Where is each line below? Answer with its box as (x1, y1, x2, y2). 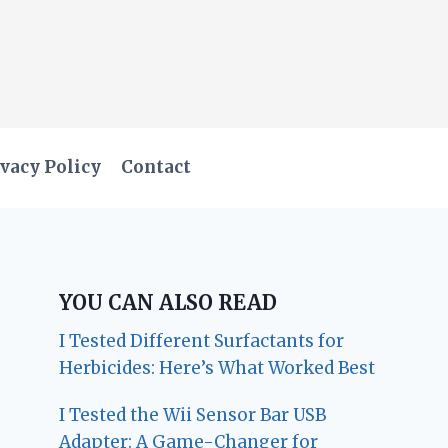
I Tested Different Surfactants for (59, 329, 345, 352)
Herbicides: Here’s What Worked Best (59, 356, 376, 379)
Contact (121, 156, 192, 179)
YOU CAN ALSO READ (59, 289, 278, 315)
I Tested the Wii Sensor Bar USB (59, 403, 327, 426)
